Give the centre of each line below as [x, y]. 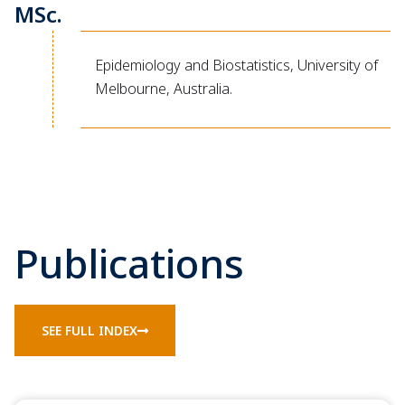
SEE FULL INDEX [89, 330]
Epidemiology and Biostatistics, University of [236, 65]
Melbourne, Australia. [163, 88]
